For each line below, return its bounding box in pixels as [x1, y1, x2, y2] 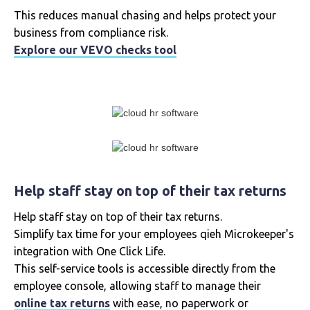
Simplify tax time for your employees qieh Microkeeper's [14, 228, 294, 241]
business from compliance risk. [14, 26, 168, 39]
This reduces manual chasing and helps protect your [14, 9, 276, 22]
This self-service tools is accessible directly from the [14, 262, 275, 275]
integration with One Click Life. [14, 245, 165, 258]
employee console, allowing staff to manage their [14, 280, 261, 293]
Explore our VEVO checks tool [14, 44, 176, 57]
